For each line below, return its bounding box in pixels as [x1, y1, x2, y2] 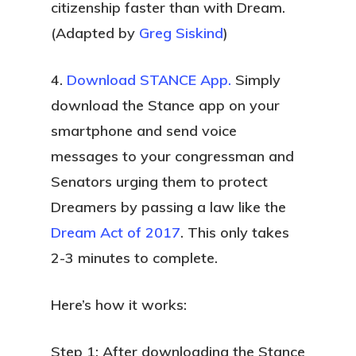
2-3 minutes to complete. [51, 249, 218, 267]
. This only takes [180, 223, 289, 242]
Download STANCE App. [67, 71, 231, 89]
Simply [235, 71, 281, 89]
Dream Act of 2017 [51, 223, 180, 242]
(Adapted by [51, 24, 139, 42]
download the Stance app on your [51, 96, 280, 114]
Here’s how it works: [51, 296, 187, 314]
